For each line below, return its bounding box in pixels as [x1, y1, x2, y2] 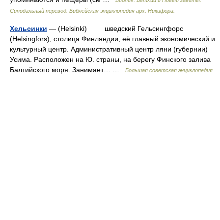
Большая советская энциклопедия [125, 67, 213, 73]
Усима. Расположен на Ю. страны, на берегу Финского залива [10, 55, 211, 63]
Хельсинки [10, 25, 47, 32]
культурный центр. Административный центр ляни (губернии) [10, 45, 208, 53]
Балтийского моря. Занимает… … [10, 66, 125, 74]
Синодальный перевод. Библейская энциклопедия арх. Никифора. [10, 8, 175, 14]
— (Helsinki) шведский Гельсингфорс [47, 25, 183, 32]
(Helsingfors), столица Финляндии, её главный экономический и [10, 35, 215, 43]
